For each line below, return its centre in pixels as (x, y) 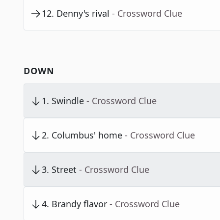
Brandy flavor (79, 204)
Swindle (68, 101)
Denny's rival (83, 14)
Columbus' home (87, 135)
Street (64, 170)
